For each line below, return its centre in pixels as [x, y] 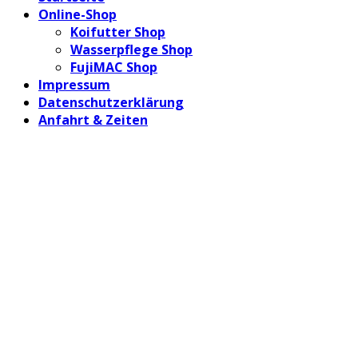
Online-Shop [78, 14]
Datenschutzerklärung [111, 102]
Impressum [74, 84]
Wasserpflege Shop [131, 49]
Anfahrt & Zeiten [93, 119]
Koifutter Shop [118, 32]
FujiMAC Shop [114, 67]
